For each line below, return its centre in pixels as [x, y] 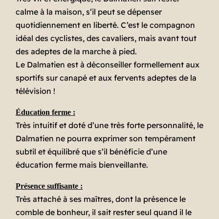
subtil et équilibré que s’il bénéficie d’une [91, 152]
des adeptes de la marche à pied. [76, 52]
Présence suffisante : [49, 186]
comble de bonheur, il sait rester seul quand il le [104, 212]
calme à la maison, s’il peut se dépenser [89, 12]
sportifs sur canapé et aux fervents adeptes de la [106, 78]
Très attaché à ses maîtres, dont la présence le [101, 199]
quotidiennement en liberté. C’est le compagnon [105, 25]
